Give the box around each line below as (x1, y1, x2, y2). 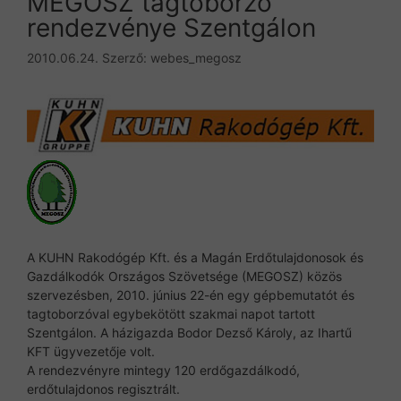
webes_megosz (150, 49, 242, 65)
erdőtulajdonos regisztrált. (27, 381, 180, 397)
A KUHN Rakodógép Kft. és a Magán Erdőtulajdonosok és (27, 250, 363, 266)
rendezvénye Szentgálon (27, 12, 316, 43)
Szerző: (102, 49, 150, 65)
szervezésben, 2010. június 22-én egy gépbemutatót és (27, 287, 354, 303)
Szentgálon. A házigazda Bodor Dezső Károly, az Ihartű (27, 325, 352, 341)
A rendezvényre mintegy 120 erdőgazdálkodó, (27, 363, 300, 379)
